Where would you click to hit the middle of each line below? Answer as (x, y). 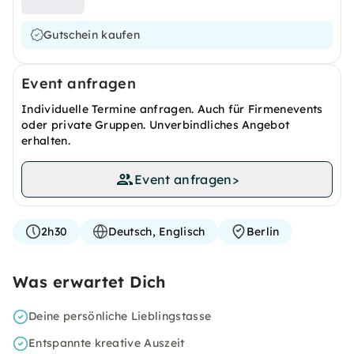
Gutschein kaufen (92, 35)
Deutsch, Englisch (157, 232)
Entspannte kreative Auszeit (107, 343)
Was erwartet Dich (89, 282)
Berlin (263, 232)
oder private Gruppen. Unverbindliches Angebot (156, 125)
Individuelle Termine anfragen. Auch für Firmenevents (172, 109)
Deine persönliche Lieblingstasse (120, 316)
